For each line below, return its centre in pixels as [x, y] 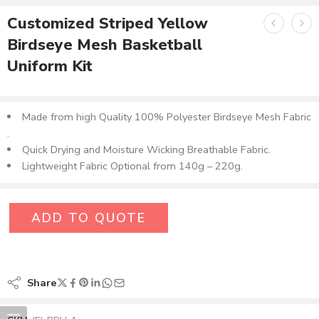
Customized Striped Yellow [108, 23]
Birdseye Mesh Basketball [105, 45]
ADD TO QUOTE [89, 218]
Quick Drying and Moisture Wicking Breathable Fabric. [146, 150]
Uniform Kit [50, 66]
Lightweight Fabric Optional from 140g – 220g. [132, 166]
